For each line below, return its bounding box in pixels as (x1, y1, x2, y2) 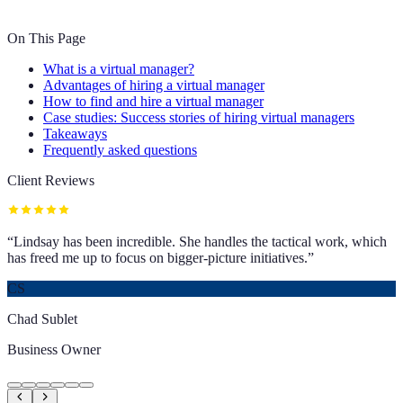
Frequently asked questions (43, 141, 197, 157)
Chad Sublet (7, 310, 77, 327)
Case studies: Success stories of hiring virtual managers (43, 109, 354, 125)
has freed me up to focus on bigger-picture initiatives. (7, 249, 308, 265)
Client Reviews (7, 172, 94, 188)
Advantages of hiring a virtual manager (43, 76, 264, 93)
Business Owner (7, 341, 101, 357)
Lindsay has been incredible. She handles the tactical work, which (13, 233, 387, 249)
